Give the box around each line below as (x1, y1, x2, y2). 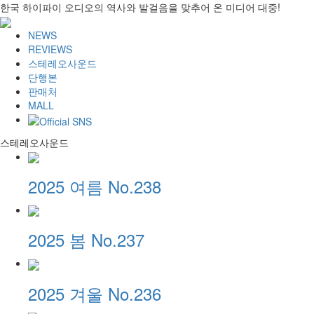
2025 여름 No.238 (28, 173, 161, 198)
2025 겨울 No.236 (28, 280, 161, 306)
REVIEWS (28, 42, 72, 57)
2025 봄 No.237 (28, 227, 144, 252)
